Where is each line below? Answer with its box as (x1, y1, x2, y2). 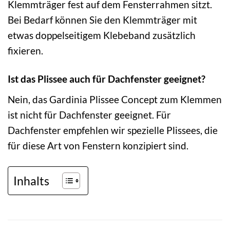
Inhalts (13, 173, 49, 188)
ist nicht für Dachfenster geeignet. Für (8, 108, 171, 121)
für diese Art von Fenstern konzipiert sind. (8, 139, 188, 151)
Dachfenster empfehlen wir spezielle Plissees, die (8, 124, 218, 136)
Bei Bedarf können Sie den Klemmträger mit (8, 14, 197, 26)
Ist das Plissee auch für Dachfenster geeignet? (8, 73, 205, 85)
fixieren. (8, 45, 43, 57)
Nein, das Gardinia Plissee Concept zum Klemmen (8, 93, 222, 105)
